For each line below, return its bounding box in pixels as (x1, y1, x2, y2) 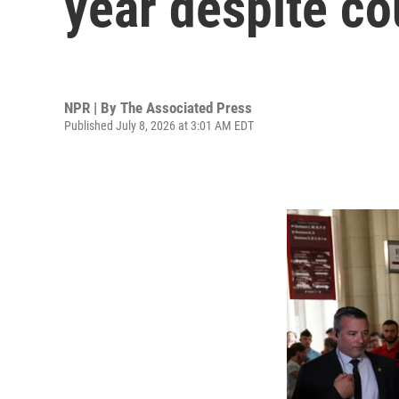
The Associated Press (120, 98, 252, 117)
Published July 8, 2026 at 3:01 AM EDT (64, 118, 254, 133)
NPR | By (64, 98, 120, 117)
